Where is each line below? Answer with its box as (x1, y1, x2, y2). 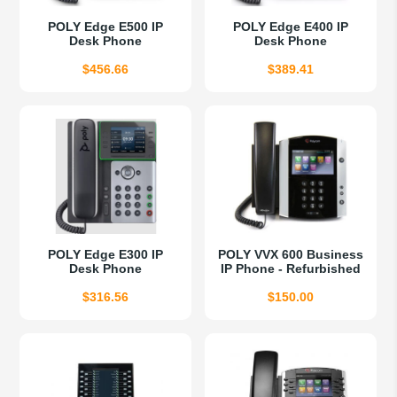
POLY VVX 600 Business (218, 247, 364, 262)
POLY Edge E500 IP (48, 19, 164, 35)
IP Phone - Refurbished (221, 261, 362, 276)
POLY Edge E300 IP (48, 247, 164, 262)
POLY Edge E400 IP (233, 19, 349, 35)
